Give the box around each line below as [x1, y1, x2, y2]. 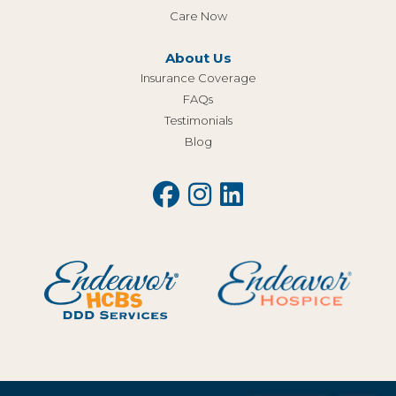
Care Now [169, 8, 227, 23]
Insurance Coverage [140, 70, 256, 85]
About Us [164, 49, 232, 66]
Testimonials [164, 112, 232, 127]
